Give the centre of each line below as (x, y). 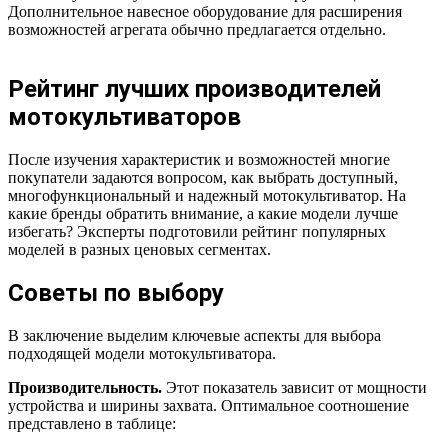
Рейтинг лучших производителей (194, 88)
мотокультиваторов (124, 116)
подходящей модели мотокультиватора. (142, 353)
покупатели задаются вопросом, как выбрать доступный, (203, 177)
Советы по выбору (116, 292)
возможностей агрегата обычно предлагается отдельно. (197, 29)
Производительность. (85, 387)
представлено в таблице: (92, 423)
